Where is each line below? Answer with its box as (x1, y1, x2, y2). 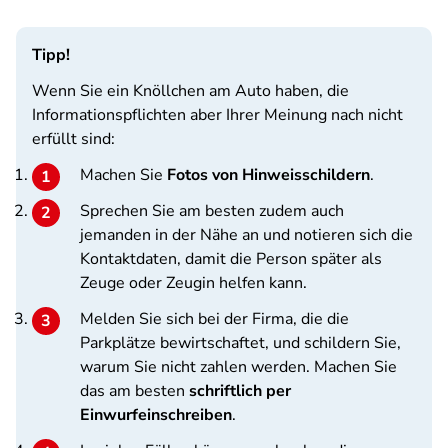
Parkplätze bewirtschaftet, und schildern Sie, (80, 332, 401, 354)
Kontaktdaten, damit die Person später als (80, 248, 382, 270)
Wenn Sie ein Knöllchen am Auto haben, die (32, 80, 349, 102)
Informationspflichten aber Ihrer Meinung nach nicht (32, 104, 403, 126)
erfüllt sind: (32, 128, 115, 150)
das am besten (80, 380, 189, 402)
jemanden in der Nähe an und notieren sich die (80, 224, 413, 246)
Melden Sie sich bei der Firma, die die (80, 308, 349, 330)
